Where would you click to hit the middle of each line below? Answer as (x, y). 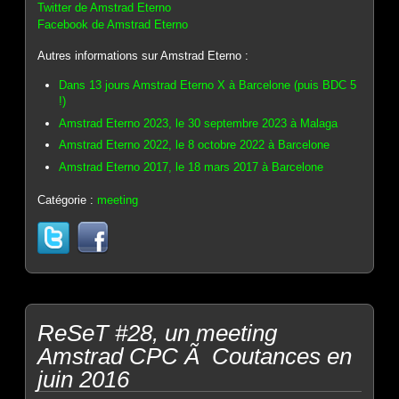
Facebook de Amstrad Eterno (113, 25)
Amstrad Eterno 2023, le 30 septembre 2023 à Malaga (199, 123)
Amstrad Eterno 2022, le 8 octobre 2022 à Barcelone (195, 145)
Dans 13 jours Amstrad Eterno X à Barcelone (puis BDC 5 (208, 85)
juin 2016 (84, 379)
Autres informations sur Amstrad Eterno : (143, 55)
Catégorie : (68, 199)
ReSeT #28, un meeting (158, 333)
